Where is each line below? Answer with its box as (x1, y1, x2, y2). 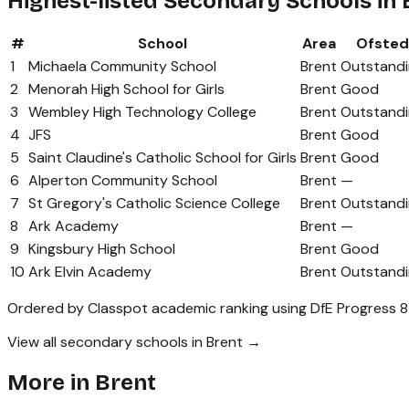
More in (7, 370, 95, 396)
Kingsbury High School (28, 239, 175, 259)
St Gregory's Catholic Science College (28, 194, 280, 214)
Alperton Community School (28, 171, 217, 191)
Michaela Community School (28, 57, 216, 77)
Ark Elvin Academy (28, 262, 152, 282)
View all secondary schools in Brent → (7, 332, 261, 352)
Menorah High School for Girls (28, 79, 225, 100)
